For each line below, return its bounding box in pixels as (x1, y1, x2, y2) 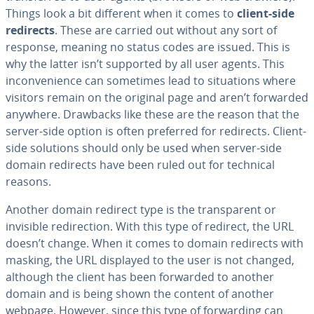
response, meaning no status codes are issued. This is (6, 39, 290, 55)
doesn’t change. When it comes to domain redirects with (6, 235, 303, 251)
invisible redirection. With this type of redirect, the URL (6, 219, 294, 234)
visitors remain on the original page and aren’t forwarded (6, 90, 308, 105)
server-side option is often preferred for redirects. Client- (6, 123, 306, 139)
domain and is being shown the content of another (6, 286, 274, 301)
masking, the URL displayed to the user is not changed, (6, 252, 294, 268)
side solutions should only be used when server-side (6, 140, 282, 156)
